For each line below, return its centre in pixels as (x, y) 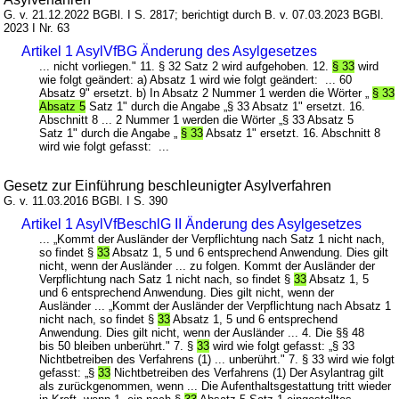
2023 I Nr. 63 (37, 28)
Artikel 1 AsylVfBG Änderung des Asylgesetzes (170, 51)
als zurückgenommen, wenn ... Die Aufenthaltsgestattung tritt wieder (216, 386)
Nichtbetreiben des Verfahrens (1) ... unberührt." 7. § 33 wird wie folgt (217, 359)
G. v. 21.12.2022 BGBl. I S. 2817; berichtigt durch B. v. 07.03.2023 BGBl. (194, 14)
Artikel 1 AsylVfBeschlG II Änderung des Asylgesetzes (192, 224)
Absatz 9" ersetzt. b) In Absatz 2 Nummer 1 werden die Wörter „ (206, 93)
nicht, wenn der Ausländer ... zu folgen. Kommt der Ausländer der (208, 265)
